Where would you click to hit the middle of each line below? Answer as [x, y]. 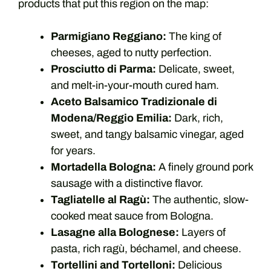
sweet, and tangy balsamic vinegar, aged [147, 134]
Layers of [202, 232]
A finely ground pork [204, 167]
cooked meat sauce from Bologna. [132, 216]
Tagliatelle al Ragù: [100, 200]
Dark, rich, [198, 118]
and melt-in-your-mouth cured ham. [135, 85]
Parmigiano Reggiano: [109, 36]
